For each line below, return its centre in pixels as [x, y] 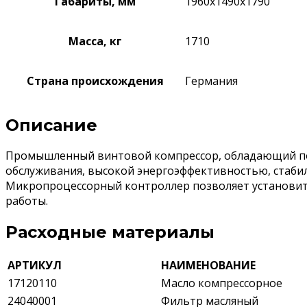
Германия [211, 81]
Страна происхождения [95, 81]
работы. [27, 201]
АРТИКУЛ [35, 266]
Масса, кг [95, 41]
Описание [51, 125]
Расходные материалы [110, 232]
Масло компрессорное [222, 283]
